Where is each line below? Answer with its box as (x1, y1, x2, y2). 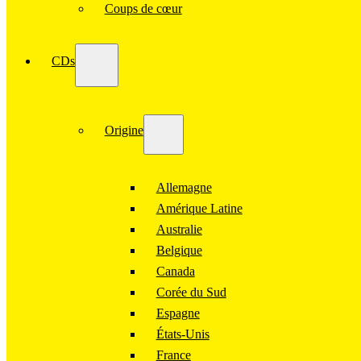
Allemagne (156, 180, 212, 194)
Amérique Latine (156, 201, 243, 215)
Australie (156, 222, 202, 236)
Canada (156, 263, 195, 278)
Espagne (156, 305, 200, 320)
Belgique (156, 243, 202, 257)
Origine (104, 122, 143, 137)
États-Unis (156, 326, 210, 341)
